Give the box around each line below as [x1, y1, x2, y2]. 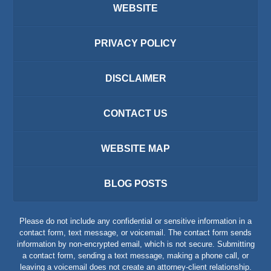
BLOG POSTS [103, 178, 168, 189]
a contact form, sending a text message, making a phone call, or [22, 251, 249, 261]
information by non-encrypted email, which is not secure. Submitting [16, 240, 255, 249]
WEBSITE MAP [101, 143, 170, 154]
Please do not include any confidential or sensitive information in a [19, 217, 252, 226]
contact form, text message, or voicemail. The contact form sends [19, 228, 252, 238]
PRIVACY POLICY [94, 38, 177, 48]
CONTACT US [103, 108, 168, 119]
